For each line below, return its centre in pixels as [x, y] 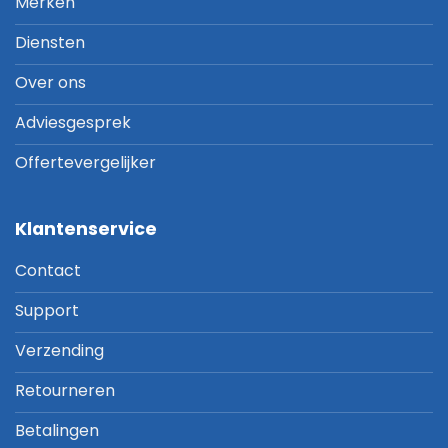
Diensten [50, 43]
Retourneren [65, 391]
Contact [48, 271]
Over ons [50, 83]
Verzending [59, 351]
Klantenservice [86, 229]
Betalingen [57, 431]
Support [47, 311]
